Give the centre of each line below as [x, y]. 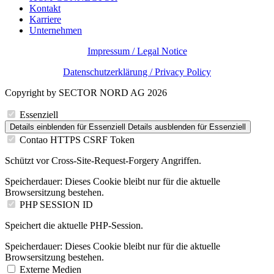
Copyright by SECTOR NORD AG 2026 [86, 93]
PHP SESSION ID [56, 205]
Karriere [45, 20]
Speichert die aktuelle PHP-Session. [74, 226]
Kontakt [45, 9]
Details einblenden [42, 127]
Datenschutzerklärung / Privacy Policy [137, 72]
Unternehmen [56, 31]
